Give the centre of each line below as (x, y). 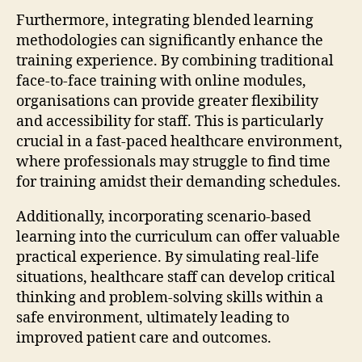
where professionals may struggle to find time (173, 162)
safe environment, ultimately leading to (153, 318)
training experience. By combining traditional (175, 61)
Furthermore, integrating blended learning (165, 20)
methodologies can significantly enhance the (170, 40)
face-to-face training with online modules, (161, 81)
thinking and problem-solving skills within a (170, 297)
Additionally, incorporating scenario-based (164, 217)
